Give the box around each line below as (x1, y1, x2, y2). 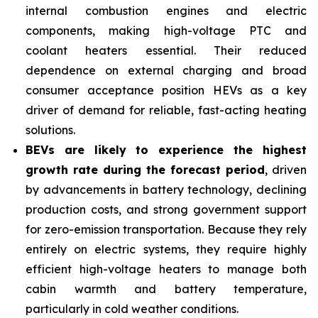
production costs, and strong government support (26, 202, 307, 216)
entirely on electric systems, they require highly (26, 242, 307, 256)
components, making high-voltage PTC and (26, 23, 307, 38)
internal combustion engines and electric (26, 4, 307, 18)
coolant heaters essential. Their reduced (26, 43, 307, 57)
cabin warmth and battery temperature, (26, 282, 307, 296)
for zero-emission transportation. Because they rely (26, 222, 307, 236)
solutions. (26, 123, 75, 137)
